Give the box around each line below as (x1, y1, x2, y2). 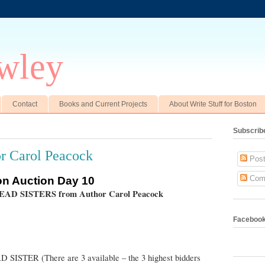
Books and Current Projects (59, 99, 147, 108)
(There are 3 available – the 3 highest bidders (41, 251, 201, 263)
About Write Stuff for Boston (169, 99, 257, 108)
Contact (12, 99, 37, 108)
